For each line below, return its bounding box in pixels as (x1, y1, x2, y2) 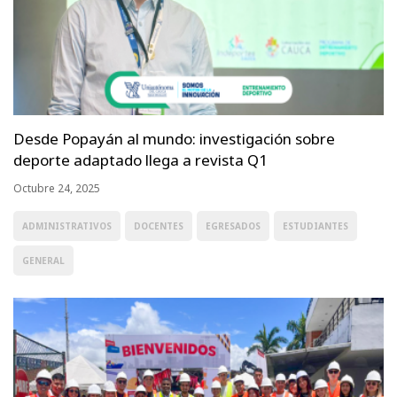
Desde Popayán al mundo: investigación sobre (13, 128, 335, 150)
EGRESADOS (206, 220, 261, 233)
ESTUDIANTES (283, 220, 348, 233)
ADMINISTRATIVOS (22, 220, 112, 233)
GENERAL (22, 254, 65, 268)
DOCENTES (134, 220, 183, 233)
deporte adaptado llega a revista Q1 (13, 150, 268, 171)
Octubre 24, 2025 (13, 181, 100, 197)
